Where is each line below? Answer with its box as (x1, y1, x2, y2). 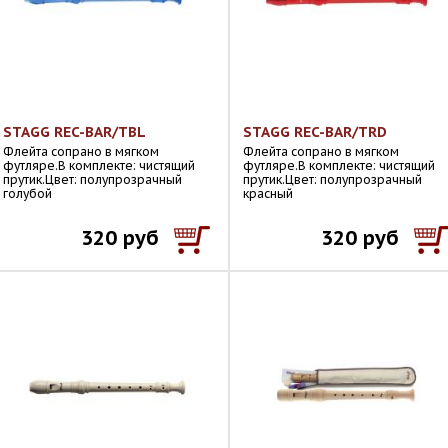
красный (243, 186, 293, 201)
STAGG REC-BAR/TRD (243, 123, 387, 141)
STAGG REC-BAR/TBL (3, 123, 146, 141)
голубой (3, 186, 52, 201)
